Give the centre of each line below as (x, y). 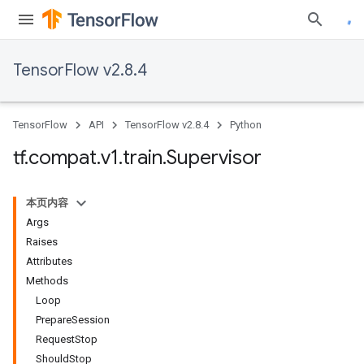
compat (63, 158)
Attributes (49, 261)
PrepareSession (73, 320)
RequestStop (67, 339)
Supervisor (214, 158)
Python (246, 125)
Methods (47, 281)
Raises (42, 242)
